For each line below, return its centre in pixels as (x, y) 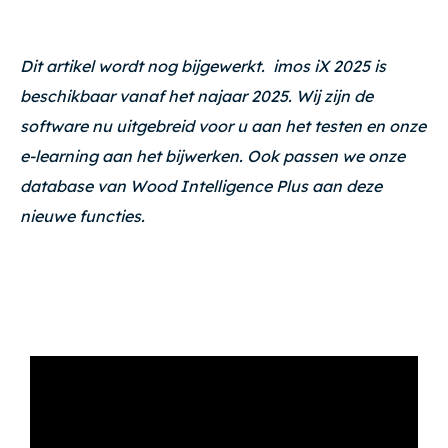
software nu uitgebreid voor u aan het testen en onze (223, 126)
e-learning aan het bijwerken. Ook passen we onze (212, 156)
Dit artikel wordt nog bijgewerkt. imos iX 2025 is (203, 66)
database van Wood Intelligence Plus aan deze (201, 186)
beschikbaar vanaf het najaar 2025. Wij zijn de (196, 96)
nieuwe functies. (84, 216)
